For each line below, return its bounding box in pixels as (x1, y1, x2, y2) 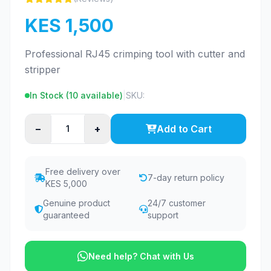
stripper (25, 64, 60, 76)
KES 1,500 (25, 15, 114, 36)
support (148, 210, 178, 220)
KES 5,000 (45, 178, 87, 189)
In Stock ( (30, 90, 69, 100)
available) (78, 90, 123, 100)
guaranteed (43, 210, 90, 220)
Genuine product (43, 198, 110, 208)
